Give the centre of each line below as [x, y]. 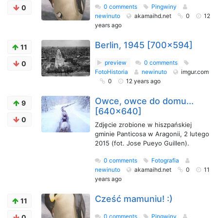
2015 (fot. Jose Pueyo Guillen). [142, 143]
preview [116, 63]
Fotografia [166, 160]
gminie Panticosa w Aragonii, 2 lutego [152, 134]
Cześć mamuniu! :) [134, 199]
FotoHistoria [112, 72]
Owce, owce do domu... [144, 101]
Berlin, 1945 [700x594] [144, 45]
